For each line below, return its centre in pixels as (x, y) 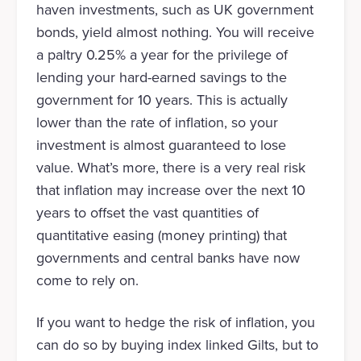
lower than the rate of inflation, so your (157, 123)
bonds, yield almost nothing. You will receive (175, 33)
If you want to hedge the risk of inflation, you (175, 323)
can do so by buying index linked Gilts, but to (177, 345)
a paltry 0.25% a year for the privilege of (162, 55)
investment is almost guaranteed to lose (161, 145)
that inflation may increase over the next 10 (170, 191)
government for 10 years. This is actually (162, 100)
